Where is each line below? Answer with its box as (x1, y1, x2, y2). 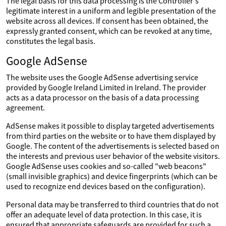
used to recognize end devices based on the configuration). (6, 181, 205, 191)
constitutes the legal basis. (6, 36, 95, 46)
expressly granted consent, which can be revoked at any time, (6, 26, 212, 36)
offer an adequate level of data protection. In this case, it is (6, 209, 202, 219)
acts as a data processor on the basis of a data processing (6, 92, 199, 102)
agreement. (6, 102, 45, 112)
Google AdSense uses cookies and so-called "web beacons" (6, 161, 206, 171)
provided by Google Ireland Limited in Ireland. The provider (6, 82, 206, 92)
